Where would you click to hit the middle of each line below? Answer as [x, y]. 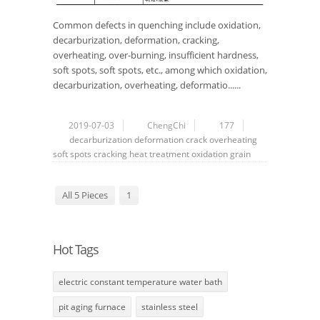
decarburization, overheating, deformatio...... [147, 85]
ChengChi [166, 126]
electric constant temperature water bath [140, 282]
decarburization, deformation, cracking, [136, 40]
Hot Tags [76, 250]
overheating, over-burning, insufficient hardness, [156, 55]
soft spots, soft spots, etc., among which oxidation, [160, 70]
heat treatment [159, 154]
